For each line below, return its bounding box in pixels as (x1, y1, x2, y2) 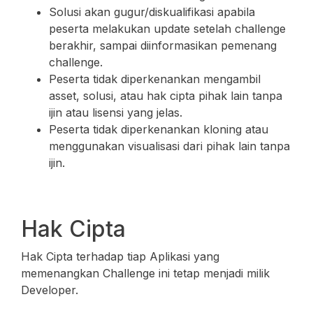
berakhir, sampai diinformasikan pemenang (49, 38, 277, 52)
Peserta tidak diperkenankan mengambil (49, 72, 261, 86)
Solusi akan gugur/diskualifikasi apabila (49, 5, 255, 19)
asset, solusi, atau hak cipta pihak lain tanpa (49, 89, 282, 103)
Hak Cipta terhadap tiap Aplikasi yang (21, 249, 219, 263)
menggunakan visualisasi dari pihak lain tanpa (49, 139, 290, 153)
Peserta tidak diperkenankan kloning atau (49, 122, 268, 136)
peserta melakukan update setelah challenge (49, 22, 286, 36)
